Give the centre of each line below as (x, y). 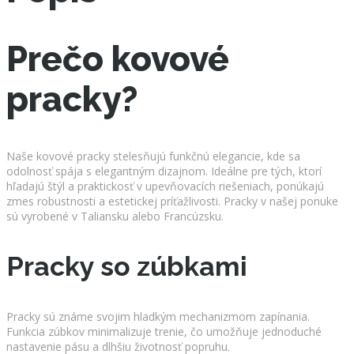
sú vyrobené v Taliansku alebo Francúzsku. (115, 216)
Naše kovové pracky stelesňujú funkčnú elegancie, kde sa (153, 156)
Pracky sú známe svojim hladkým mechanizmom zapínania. (158, 316)
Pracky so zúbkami (127, 266)
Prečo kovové (118, 59)
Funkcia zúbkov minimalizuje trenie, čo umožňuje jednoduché (164, 331)
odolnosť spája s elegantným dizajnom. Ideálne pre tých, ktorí (164, 171)
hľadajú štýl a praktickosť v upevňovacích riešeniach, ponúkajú (165, 186)
